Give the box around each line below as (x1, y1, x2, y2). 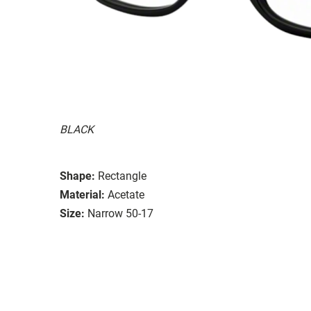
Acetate (108, 187, 144, 201)
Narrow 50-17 (87, 206, 153, 220)
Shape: (60, 169, 95, 183)
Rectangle (98, 169, 146, 183)
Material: (60, 187, 105, 201)
